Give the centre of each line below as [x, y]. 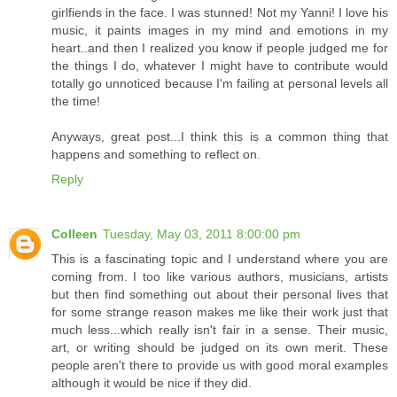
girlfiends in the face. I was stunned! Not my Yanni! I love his [220, 12]
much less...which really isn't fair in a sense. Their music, [220, 329]
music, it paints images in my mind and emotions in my [220, 30]
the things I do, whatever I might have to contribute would [220, 65]
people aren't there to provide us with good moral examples [220, 365]
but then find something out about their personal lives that [220, 294]
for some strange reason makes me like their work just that [220, 311]
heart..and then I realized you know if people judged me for [220, 47]
